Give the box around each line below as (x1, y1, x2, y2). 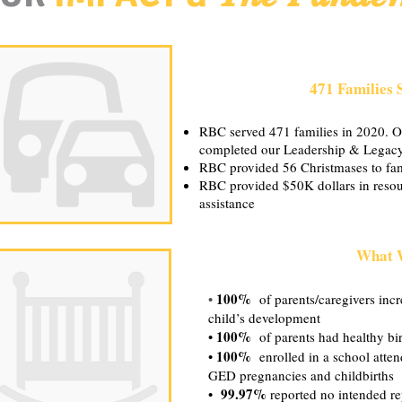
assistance (199, 194, 255, 212)
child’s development (208, 309, 320, 327)
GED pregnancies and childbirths (208, 366, 394, 384)
